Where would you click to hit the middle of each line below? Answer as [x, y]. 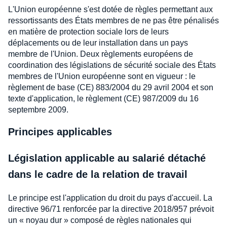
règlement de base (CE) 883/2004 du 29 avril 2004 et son [111, 87]
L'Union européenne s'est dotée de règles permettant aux [110, 9]
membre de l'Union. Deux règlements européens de [101, 54]
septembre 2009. [38, 110]
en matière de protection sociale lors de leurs [88, 32]
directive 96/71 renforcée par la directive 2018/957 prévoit [111, 209]
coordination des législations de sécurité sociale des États [112, 65]
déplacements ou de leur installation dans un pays [98, 43]
